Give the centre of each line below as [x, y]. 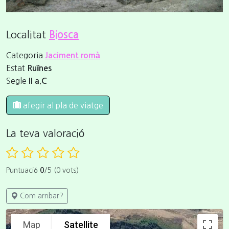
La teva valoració [45, 134]
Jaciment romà [73, 56]
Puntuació [23, 170]
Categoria [26, 55]
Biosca [64, 35]
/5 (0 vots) [61, 170]
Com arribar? [41, 196]
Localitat [28, 35]
